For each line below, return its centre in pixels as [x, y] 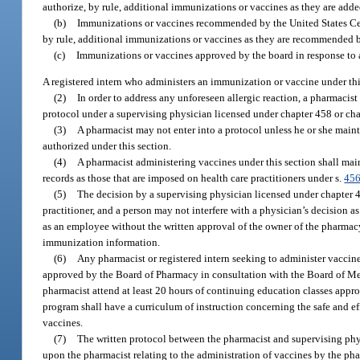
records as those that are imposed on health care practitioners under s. [194, 178]
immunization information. [102, 243]
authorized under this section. [107, 146]
